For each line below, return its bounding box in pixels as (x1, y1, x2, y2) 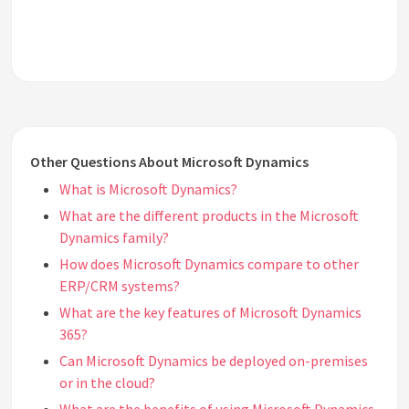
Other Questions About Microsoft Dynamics (30, 152, 309, 172)
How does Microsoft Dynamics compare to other (59, 255, 359, 274)
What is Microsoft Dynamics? (59, 180, 237, 199)
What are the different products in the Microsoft (59, 206, 359, 225)
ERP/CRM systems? (59, 277, 180, 296)
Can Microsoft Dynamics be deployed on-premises (59, 351, 368, 371)
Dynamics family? (59, 228, 169, 247)
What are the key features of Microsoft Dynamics (59, 303, 362, 322)
